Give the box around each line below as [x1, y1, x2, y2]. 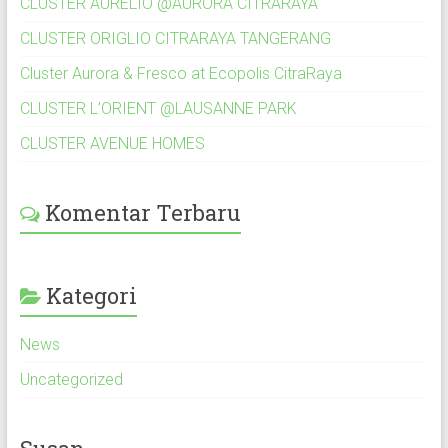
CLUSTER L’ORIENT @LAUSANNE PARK [19, 98, 297, 118]
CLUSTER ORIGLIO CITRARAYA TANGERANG [19, 28, 331, 48]
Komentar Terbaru [44, 197, 241, 227]
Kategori [45, 280, 137, 310]
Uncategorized [19, 369, 123, 389]
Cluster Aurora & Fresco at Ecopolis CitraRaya [19, 63, 342, 83]
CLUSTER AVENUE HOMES [19, 133, 205, 153]
